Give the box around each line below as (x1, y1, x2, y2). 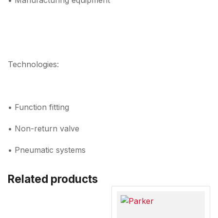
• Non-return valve (8, 124, 79, 133)
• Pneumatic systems (8, 145, 86, 155)
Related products (8, 172, 98, 185)
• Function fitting (8, 102, 69, 112)
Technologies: (8, 59, 59, 69)
